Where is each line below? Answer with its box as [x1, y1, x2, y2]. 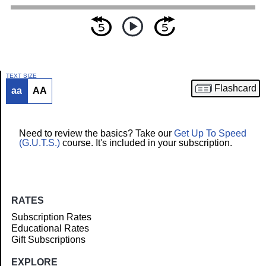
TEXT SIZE [5, 72, 37, 79]
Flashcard [214, 83, 256, 93]
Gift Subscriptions [11, 235, 86, 245]
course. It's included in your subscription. [60, 138, 232, 148]
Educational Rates [11, 223, 90, 234]
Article [12, 100, 39, 110]
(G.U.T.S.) [19, 138, 60, 148]
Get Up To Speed [174, 128, 246, 139]
